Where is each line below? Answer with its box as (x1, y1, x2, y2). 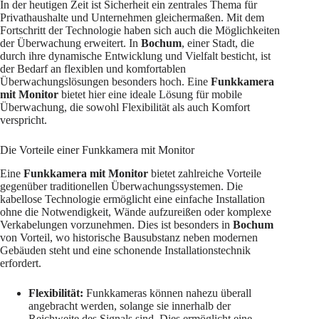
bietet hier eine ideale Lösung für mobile (58, 88, 242, 101)
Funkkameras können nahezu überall (83, 287, 251, 300)
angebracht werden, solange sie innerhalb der (28, 300, 231, 313)
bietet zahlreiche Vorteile (148, 167, 261, 180)
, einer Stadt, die (182, 37, 254, 50)
